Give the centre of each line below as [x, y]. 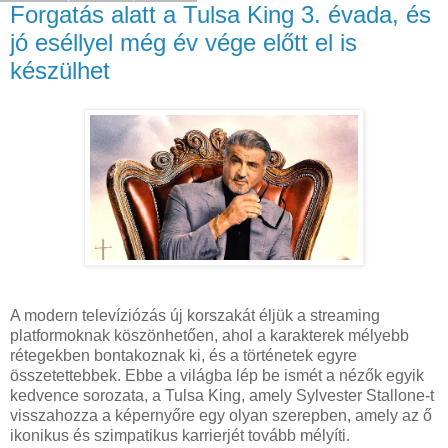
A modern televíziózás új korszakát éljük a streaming [195, 316]
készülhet [60, 70]
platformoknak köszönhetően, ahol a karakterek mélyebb [209, 336]
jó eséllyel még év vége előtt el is [183, 42]
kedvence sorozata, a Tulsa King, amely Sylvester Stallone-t [222, 396]
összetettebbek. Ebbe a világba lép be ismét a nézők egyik [217, 376]
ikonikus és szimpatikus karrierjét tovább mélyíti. [180, 436]
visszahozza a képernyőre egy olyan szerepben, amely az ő [221, 416]
